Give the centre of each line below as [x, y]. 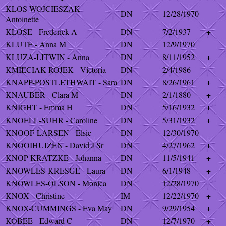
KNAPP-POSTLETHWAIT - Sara [61, 82]
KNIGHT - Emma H [39, 107]
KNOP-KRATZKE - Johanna [53, 158]
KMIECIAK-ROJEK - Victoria [56, 69]
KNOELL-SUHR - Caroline [51, 120]
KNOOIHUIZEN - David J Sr [54, 145]
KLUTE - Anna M [36, 44]
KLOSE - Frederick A [41, 32]
